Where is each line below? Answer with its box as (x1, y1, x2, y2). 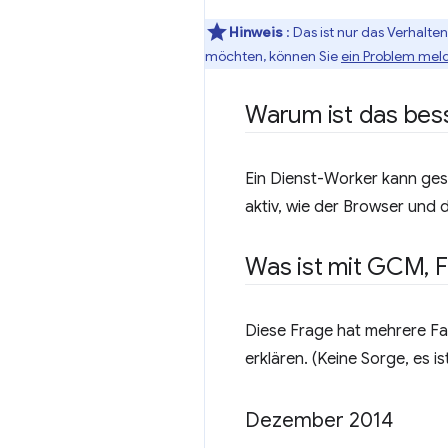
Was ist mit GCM (245, 252, 425, 282)
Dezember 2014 (245, 408, 393, 433)
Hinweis (229, 23, 286, 41)
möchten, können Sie (205, 47, 341, 65)
